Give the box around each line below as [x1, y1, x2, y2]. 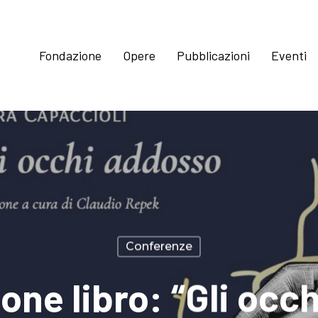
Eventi [271, 48, 307, 63]
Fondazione [39, 48, 102, 63]
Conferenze [125, 239, 192, 253]
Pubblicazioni [177, 48, 251, 63]
